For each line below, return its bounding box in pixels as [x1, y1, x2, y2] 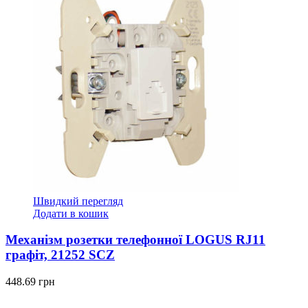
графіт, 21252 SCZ [5, 247, 115, 263]
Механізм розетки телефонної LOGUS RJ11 [5, 232, 265, 247]
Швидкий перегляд [33, 195, 123, 207]
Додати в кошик [33, 207, 109, 219]
